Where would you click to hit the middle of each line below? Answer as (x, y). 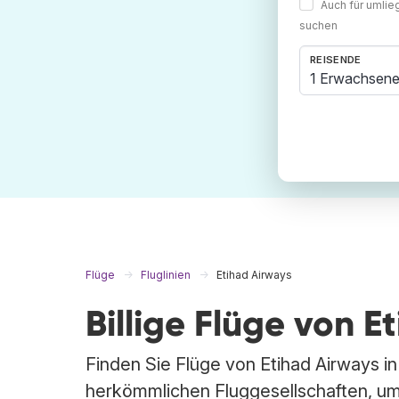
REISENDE (336, 60)
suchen (318, 26)
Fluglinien (166, 275)
